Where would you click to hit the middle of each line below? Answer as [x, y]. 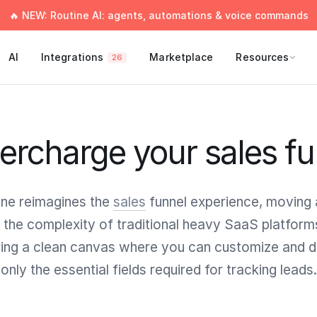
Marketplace [181, 57]
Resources [263, 57]
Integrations [72, 57]
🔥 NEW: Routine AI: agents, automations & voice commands [158, 15]
